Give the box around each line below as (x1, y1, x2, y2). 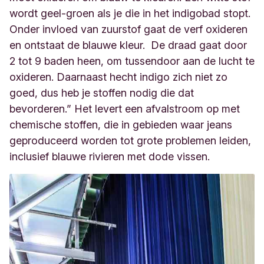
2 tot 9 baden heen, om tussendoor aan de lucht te (9, 54, 255, 67)
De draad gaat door (148, 38, 247, 51)
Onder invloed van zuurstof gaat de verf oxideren (9, 22, 247, 35)
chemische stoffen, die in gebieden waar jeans (9, 118, 232, 131)
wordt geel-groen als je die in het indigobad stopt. (9, 6, 250, 19)
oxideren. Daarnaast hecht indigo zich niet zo (9, 70, 227, 83)
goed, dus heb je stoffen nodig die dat (9, 86, 194, 99)
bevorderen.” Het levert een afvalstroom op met (9, 102, 240, 115)
